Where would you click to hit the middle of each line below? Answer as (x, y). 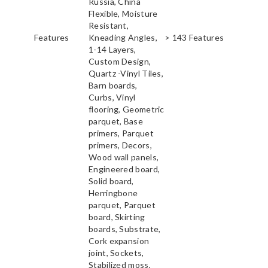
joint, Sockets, (116, 253)
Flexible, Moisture (123, 14)
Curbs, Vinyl (112, 98)
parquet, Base (116, 121)
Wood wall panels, (124, 157)
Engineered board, (124, 169)
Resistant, (109, 26)
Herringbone (113, 193)
